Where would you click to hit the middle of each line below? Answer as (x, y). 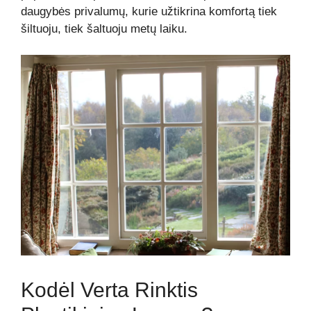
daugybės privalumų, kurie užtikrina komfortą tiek (149, 11)
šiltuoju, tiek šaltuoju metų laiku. (104, 28)
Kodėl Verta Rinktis (109, 290)
